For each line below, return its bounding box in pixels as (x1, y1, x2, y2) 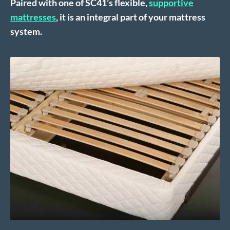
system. (10, 26, 42, 37)
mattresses (10, 11, 56, 23)
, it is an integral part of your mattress (56, 11, 205, 23)
